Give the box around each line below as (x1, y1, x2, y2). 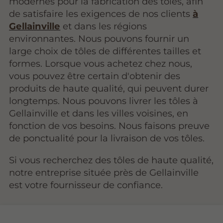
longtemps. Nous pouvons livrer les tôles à (9, 95, 199, 107)
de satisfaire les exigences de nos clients (9, 8, 193, 20)
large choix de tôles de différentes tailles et (9, 45, 202, 57)
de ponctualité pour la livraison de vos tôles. (9, 132, 205, 144)
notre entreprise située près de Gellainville (9, 166, 199, 178)
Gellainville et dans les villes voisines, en (9, 108, 189, 119)
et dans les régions (60, 20, 147, 32)
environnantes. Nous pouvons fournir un (9, 33, 190, 45)
